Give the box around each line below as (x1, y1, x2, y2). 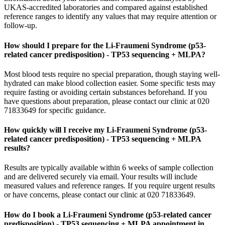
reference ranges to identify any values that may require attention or (4, 12, 216, 21)
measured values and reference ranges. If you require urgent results (4, 181, 215, 190)
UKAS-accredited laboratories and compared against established (4, 3, 207, 12)
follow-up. (4, 21, 37, 30)
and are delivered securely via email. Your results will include (4, 172, 197, 181)
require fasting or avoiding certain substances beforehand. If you (4, 87, 207, 96)
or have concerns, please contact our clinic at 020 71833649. (4, 190, 195, 199)
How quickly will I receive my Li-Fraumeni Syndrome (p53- (4, 126, 207, 135)
